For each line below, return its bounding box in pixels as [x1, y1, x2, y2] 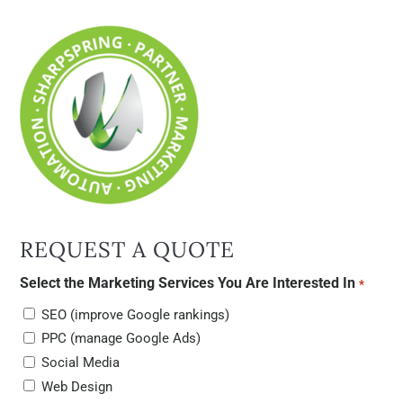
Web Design [41, 378, 113, 395]
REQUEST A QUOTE [20, 235, 236, 264]
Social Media [41, 354, 121, 372]
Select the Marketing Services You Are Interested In [20, 273, 356, 291]
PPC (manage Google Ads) [41, 330, 201, 347]
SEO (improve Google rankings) [41, 306, 230, 323]
